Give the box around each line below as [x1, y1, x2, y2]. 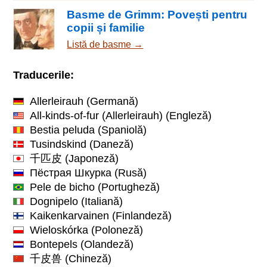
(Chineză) [62, 252, 112, 265]
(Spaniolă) [95, 123, 147, 136]
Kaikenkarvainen [30, 209, 110, 222]
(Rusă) [111, 166, 147, 179]
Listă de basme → [67, 39, 144, 50]
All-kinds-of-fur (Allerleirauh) [30, 109, 163, 122]
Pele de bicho [30, 181, 95, 193]
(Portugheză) [95, 181, 160, 193]
